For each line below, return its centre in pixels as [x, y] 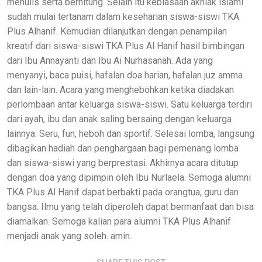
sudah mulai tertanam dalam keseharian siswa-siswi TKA [123, 16]
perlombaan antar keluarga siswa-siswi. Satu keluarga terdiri [130, 104]
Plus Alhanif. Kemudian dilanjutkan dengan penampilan [117, 31]
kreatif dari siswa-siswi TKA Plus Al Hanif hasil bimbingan [126, 46]
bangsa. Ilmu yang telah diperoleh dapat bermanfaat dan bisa [130, 206]
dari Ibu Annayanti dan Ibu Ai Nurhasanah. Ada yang [110, 60]
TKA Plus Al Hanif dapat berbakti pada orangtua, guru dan [123, 192]
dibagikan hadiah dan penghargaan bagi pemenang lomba [123, 148]
